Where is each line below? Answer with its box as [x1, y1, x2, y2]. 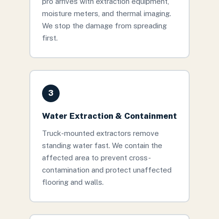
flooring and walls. [42, 177, 104, 186]
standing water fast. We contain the [42, 141, 162, 150]
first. [42, 33, 58, 42]
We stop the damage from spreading [42, 21, 167, 30]
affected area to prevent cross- [42, 153, 151, 162]
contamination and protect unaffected [42, 165, 172, 174]
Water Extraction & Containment [42, 110, 177, 121]
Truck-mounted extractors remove [42, 129, 159, 137]
